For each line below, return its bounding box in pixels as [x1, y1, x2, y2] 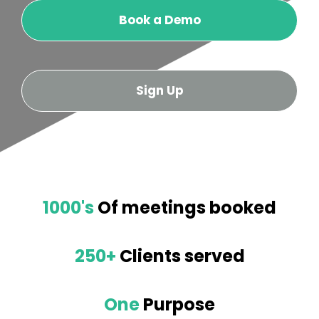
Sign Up [135, 82, 184, 100]
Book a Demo [118, 11, 201, 29]
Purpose [143, 293, 215, 317]
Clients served [115, 244, 245, 268]
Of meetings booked [98, 196, 276, 220]
